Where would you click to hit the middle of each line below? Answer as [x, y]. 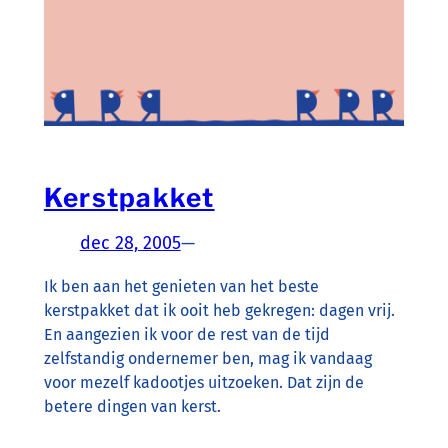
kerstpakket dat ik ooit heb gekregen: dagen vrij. [219, 311]
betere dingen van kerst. [132, 407]
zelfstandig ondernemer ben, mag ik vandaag [207, 359]
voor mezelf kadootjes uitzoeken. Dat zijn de [203, 383]
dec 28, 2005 [130, 243]
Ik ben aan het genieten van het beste [181, 287]
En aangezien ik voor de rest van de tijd [186, 335]
